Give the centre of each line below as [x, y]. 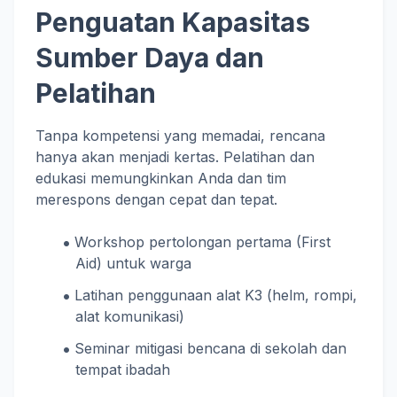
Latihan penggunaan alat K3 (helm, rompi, [216, 295]
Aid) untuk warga [133, 263]
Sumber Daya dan [150, 58]
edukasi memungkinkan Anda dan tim [161, 178]
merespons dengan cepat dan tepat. [156, 199]
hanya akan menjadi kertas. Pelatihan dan [175, 157]
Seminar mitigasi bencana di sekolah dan [211, 348]
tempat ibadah [122, 370]
